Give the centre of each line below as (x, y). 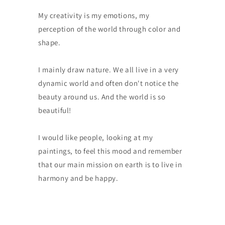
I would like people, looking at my (95, 138)
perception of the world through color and (109, 29)
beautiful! (54, 110)
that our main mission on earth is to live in (110, 165)
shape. (49, 43)
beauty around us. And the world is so (102, 97)
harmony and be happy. (78, 178)
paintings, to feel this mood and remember (110, 151)
